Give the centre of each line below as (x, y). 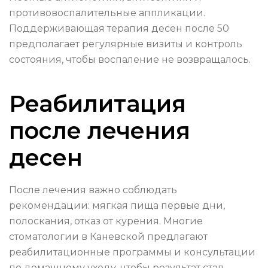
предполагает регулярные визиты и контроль (126, 44)
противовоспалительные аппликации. (107, 13)
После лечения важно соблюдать (93, 190)
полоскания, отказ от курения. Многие (106, 221)
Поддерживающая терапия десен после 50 (119, 29)
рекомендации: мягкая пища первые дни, (117, 206)
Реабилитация (98, 104)
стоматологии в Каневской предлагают (108, 237)
